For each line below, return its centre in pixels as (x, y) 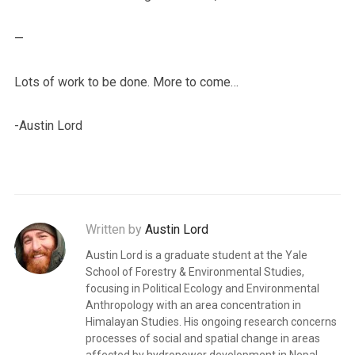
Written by (115, 229)
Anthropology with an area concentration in (193, 305)
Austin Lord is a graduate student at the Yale (196, 255)
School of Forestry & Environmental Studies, (195, 272)
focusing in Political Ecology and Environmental (202, 288)
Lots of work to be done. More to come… (126, 82)
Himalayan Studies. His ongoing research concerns (211, 322)
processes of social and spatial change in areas (202, 338)
